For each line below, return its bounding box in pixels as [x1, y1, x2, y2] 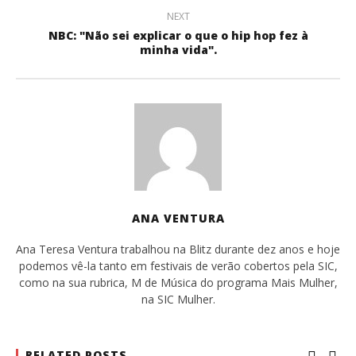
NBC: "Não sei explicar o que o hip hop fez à [48, 27, 308, 43]
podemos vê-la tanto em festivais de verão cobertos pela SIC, [18, 257, 338, 273]
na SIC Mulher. [141, 291, 215, 307]
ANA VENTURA [131, 210, 225, 226]
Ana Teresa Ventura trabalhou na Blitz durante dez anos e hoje [16, 241, 340, 257]
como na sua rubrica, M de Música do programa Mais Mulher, [18, 274, 338, 290]
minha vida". [139, 41, 217, 57]
